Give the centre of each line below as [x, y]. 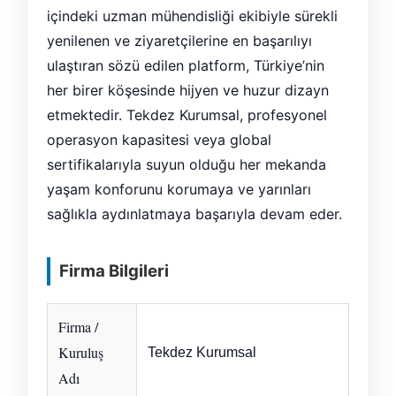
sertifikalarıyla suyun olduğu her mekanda [187, 164]
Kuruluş [81, 352]
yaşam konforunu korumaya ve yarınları [179, 189]
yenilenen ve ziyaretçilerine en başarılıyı [179, 41]
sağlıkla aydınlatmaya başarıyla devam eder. [194, 214]
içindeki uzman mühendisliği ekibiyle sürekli [192, 16]
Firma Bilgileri [114, 270]
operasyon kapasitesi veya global [159, 140]
